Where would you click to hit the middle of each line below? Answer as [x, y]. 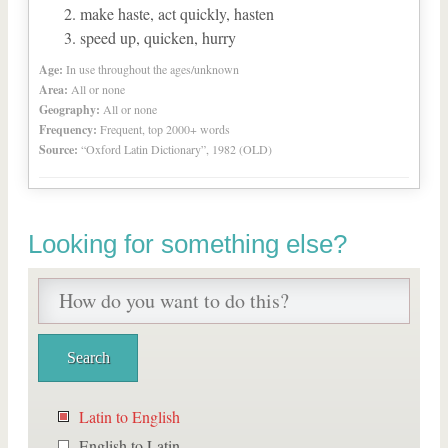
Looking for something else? [187, 244]
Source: [58, 149]
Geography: [69, 109]
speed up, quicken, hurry [158, 37]
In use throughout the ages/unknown [152, 69]
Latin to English [129, 416]
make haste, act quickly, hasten [177, 13]
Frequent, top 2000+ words [165, 129]
